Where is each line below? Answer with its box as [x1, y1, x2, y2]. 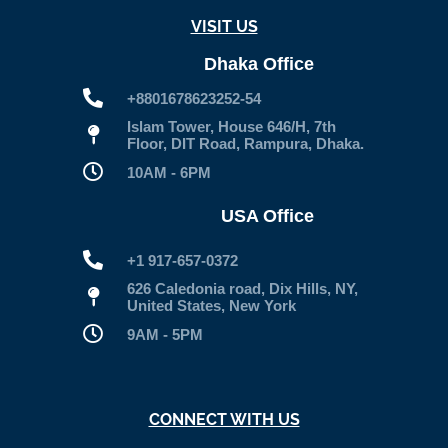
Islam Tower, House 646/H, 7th [126, 118, 336, 135]
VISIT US [190, 17, 258, 36]
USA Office [221, 205, 314, 226]
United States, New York [126, 297, 296, 314]
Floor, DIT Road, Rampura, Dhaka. [126, 135, 364, 152]
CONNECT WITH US [148, 410, 300, 429]
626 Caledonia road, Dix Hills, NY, [126, 280, 358, 297]
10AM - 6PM [126, 163, 211, 181]
